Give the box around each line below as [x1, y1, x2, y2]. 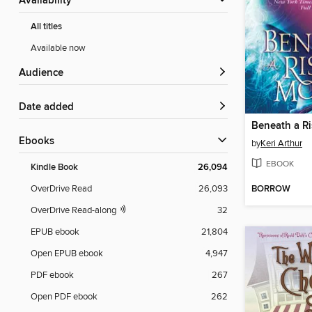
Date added [26, 101, 74, 114]
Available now [31, 42, 86, 54]
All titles [31, 21, 62, 33]
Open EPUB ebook [31, 248, 103, 260]
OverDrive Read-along [31, 205, 118, 217]
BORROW [251, 183, 290, 196]
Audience [26, 67, 63, 80]
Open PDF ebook [31, 291, 97, 303]
